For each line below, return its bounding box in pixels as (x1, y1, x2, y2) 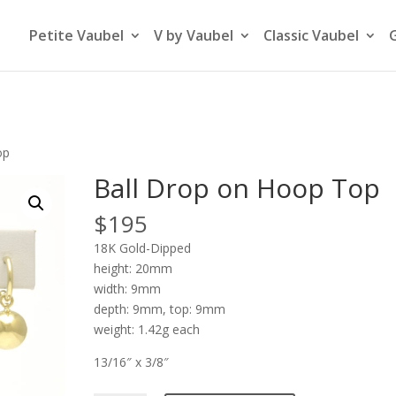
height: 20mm (93, 260, 172, 277)
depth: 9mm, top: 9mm (93, 301, 225, 317)
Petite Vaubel (29, 26, 124, 45)
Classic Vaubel (263, 26, 359, 45)
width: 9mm (93, 280, 161, 297)
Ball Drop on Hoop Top (93, 170, 380, 206)
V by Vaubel (154, 26, 233, 45)
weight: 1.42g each (93, 321, 200, 338)
